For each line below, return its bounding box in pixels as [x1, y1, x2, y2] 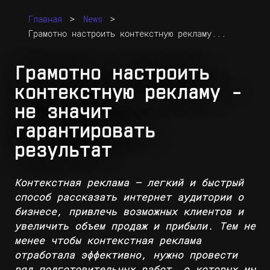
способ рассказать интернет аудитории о [14, 192, 243, 203]
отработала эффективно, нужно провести [14, 250, 237, 261]
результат [14, 143, 112, 160]
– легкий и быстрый [129, 177, 243, 189]
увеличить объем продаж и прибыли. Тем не [14, 221, 256, 232]
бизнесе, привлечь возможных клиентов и [14, 206, 243, 218]
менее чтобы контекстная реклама [14, 235, 201, 246]
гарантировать [14, 124, 155, 140]
